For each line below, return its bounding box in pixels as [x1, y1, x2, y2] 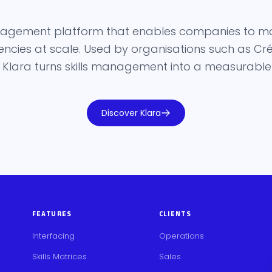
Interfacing [32, 230, 75, 241]
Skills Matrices [32, 251, 87, 262]
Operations [158, 230, 204, 241]
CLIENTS [158, 209, 192, 217]
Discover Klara [101, 106, 161, 119]
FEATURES [32, 209, 72, 217]
